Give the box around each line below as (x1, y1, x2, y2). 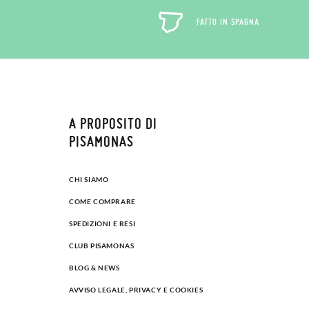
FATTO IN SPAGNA (197, 17, 259, 28)
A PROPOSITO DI (69, 114, 157, 132)
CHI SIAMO (69, 175, 109, 183)
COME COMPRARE (69, 197, 136, 206)
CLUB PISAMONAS (69, 241, 134, 250)
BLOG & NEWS (69, 263, 120, 272)
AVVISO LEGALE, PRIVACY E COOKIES (69, 285, 203, 294)
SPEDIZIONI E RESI (69, 219, 136, 228)
